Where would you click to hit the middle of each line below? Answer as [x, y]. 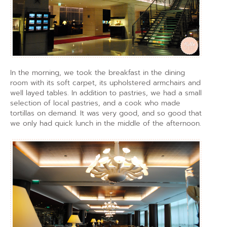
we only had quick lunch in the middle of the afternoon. [106, 124]
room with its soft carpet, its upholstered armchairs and [105, 83]
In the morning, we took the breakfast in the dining [98, 73]
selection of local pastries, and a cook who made [95, 103]
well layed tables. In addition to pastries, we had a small [106, 93]
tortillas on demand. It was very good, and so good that [106, 113]
